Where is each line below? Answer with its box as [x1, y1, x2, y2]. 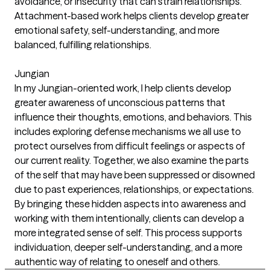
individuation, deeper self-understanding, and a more [14, 241, 242, 253]
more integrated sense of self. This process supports [14, 227, 242, 239]
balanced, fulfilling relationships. [14, 39, 151, 51]
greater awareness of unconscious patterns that [14, 96, 225, 108]
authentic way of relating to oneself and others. [14, 256, 220, 268]
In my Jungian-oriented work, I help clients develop [14, 82, 231, 94]
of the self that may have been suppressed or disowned [14, 169, 255, 181]
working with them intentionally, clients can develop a [14, 212, 244, 224]
